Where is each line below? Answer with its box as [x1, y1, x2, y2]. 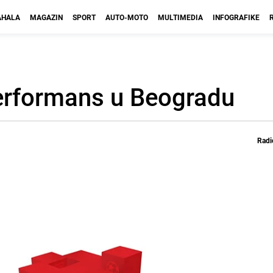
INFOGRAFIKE [213, 12, 260, 22]
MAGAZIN [30, 12, 63, 22]
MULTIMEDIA [158, 12, 203, 22]
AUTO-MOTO [105, 12, 148, 22]
